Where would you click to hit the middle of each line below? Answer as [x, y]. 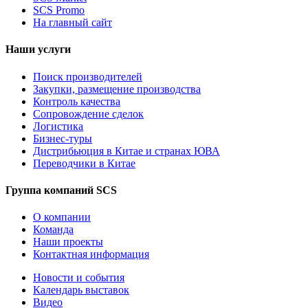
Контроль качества [77, 101]
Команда [53, 230]
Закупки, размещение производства [117, 89]
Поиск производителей [88, 76]
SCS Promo [59, 10]
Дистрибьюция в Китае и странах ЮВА [126, 151]
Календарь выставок [81, 290]
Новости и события [79, 278]
